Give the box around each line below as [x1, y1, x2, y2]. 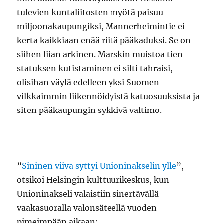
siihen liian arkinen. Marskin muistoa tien [17, 49, 183, 59]
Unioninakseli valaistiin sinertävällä [17, 189, 159, 199]
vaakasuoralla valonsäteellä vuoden [17, 203, 157, 213]
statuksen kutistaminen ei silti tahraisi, [17, 63, 173, 73]
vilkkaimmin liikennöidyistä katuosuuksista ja [17, 91, 200, 101]
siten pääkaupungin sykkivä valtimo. [17, 105, 162, 115]
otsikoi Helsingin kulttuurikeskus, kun [17, 175, 170, 185]
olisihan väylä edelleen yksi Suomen [17, 77, 160, 87]
